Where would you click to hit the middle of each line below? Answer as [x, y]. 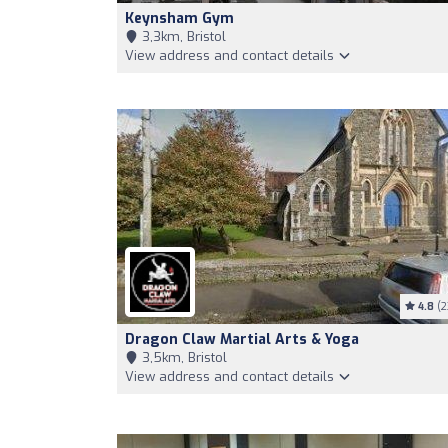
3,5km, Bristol [182, 357]
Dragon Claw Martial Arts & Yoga [242, 339]
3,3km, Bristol [182, 36]
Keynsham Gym [179, 18]
